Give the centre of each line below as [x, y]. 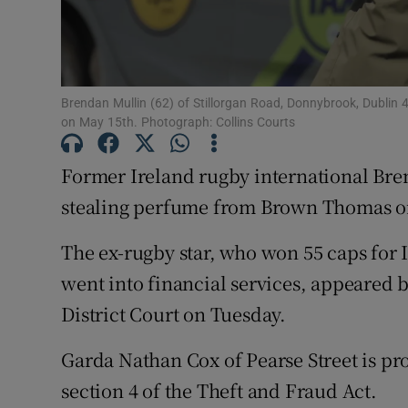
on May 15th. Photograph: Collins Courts [178, 122]
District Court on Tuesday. [174, 313]
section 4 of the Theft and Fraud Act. [219, 390]
